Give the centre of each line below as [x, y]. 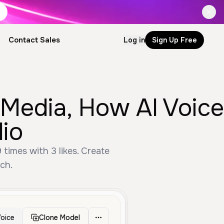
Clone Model [59, 217]
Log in [134, 40]
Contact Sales [34, 40]
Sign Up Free [174, 40]
